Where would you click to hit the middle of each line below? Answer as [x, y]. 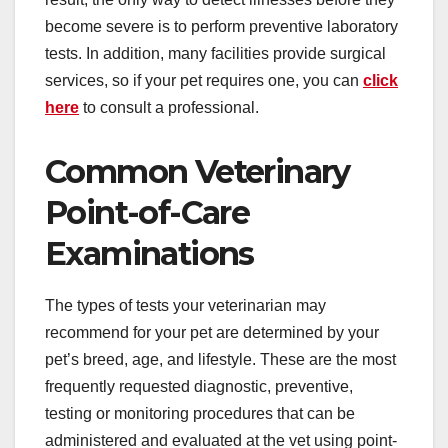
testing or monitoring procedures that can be [200, 413]
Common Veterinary [197, 171]
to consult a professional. [171, 107]
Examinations [149, 253]
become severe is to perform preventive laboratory [221, 26]
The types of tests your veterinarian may [185, 305]
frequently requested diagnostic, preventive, [199, 386]
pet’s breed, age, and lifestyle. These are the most [220, 359]
